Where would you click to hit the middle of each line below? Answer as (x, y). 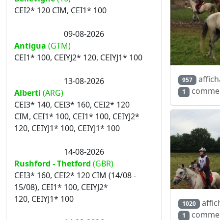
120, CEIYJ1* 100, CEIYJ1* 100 (67, 128)
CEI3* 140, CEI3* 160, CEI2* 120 (72, 105)
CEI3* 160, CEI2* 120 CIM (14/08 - (75, 175)
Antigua (30, 46)
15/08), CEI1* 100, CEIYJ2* (61, 187)
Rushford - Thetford (53, 164)
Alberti (27, 93)
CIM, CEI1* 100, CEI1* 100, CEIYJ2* (77, 116)
